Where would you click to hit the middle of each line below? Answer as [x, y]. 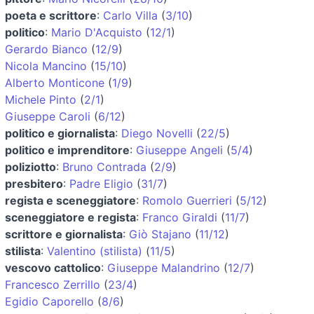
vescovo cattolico [53, 267]
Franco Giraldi [180, 217]
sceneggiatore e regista [70, 217]
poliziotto [30, 166]
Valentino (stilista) [95, 251]
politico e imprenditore [67, 150]
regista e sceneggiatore [70, 200]
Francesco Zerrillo [53, 284]
